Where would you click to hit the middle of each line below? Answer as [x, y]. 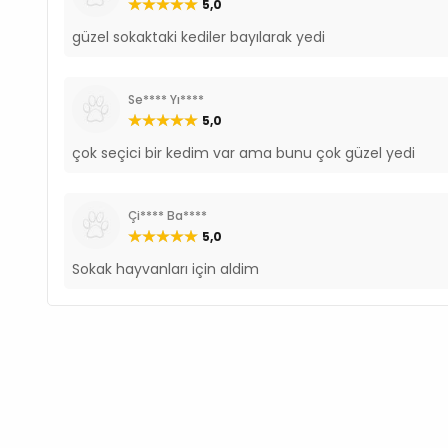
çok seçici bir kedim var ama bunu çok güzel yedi [244, 152]
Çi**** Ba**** [168, 215]
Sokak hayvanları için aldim [166, 268]
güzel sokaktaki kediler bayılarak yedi [199, 36]
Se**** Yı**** [166, 99]
